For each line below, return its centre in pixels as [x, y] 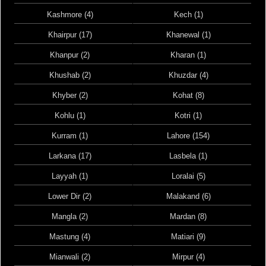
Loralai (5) [188, 176]
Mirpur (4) [188, 257]
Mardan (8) [189, 216]
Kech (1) [188, 15]
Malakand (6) [188, 196]
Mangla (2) [70, 216]
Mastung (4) [70, 237]
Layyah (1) [70, 176]
